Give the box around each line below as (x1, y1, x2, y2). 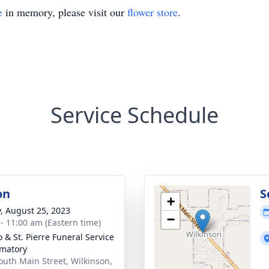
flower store (127, 5, 178, 19)
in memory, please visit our (2, 5, 127, 19)
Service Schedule (50, 100, 219, 130)
